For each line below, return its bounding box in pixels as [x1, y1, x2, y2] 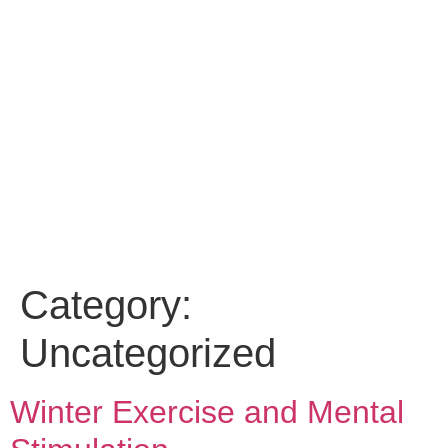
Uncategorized [20, 330, 276, 375]
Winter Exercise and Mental [10, 393, 404, 430]
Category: [20, 282, 192, 327]
